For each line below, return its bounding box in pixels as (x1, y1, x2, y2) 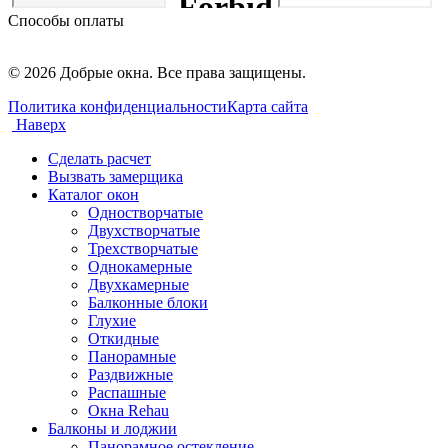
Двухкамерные (88, 275, 189, 293)
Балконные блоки (88, 293, 208, 311)
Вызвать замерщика (48, 167, 183, 185)
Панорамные (88, 347, 176, 365)
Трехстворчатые (88, 239, 198, 257)
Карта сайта (227, 97, 308, 115)
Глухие (88, 311, 136, 329)
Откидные (88, 329, 159, 347)
